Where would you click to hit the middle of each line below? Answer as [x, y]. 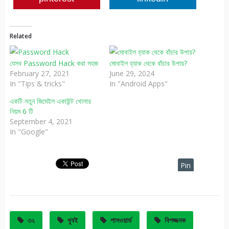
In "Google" [29, 132]
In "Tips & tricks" [37, 84]
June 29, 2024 [132, 74]
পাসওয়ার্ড [121, 220]
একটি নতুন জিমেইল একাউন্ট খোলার [50, 101]
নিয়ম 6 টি [21, 111]
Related [20, 36]
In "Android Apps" [138, 84]
